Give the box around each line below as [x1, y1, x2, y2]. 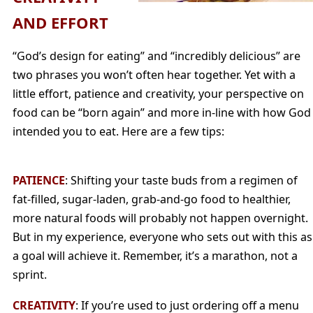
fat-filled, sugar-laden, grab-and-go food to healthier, [13, 191, 291, 208]
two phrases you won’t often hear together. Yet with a [13, 67, 296, 83]
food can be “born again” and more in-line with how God [13, 105, 311, 121]
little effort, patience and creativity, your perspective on [13, 86, 304, 102]
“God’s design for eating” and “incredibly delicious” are [13, 48, 300, 64]
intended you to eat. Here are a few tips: [13, 124, 224, 140]
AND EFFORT [13, 12, 108, 34]
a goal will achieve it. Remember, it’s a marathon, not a [13, 248, 298, 264]
